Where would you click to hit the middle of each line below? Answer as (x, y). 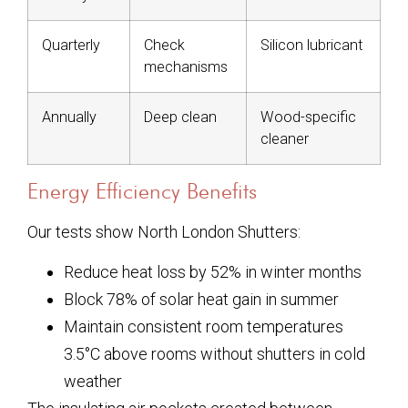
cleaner (285, 138)
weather (93, 382)
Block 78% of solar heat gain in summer (201, 300)
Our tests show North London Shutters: (164, 231)
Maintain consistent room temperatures (204, 327)
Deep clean (180, 117)
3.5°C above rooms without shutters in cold (214, 354)
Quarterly (71, 45)
